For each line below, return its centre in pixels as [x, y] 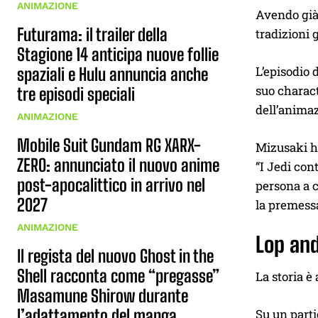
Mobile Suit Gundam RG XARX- [109, 145]
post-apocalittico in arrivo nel [111, 185]
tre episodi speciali [76, 94]
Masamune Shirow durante [103, 296]
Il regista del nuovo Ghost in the [115, 256]
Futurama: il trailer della [92, 34]
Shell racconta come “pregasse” [118, 276]
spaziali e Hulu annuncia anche [113, 74]
